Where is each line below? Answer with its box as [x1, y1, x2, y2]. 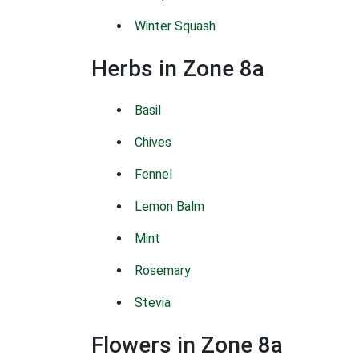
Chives [135, 135, 171, 150]
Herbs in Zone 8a [91, 55, 264, 82]
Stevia [135, 295, 171, 310]
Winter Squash [135, 18, 216, 34]
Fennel [135, 167, 172, 182]
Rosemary [135, 263, 191, 278]
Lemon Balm [135, 199, 204, 214]
